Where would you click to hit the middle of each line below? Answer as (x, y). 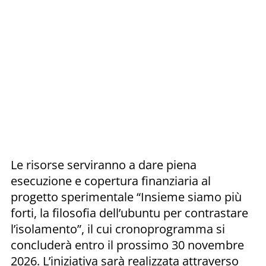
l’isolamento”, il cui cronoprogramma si (118, 229)
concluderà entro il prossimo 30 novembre (127, 245)
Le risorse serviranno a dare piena (104, 164)
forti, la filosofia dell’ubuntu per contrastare (129, 213)
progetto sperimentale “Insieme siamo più (126, 197)
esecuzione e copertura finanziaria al (111, 180)
